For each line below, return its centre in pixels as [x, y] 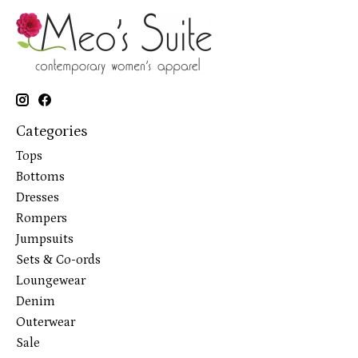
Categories [52, 131]
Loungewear [51, 280]
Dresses [38, 197]
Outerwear [46, 322]
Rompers [42, 218]
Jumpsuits [45, 239]
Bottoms [40, 176]
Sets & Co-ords [58, 259]
